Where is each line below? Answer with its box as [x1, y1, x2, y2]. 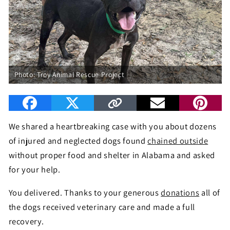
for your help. [8, 164, 61, 176]
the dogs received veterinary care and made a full [8, 201, 195, 213]
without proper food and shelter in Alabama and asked [8, 149, 215, 161]
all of [199, 186, 220, 198]
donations [161, 186, 200, 198]
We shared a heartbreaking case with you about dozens [8, 121, 217, 132]
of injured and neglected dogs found [8, 135, 148, 147]
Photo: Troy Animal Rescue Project [14, 70, 125, 80]
